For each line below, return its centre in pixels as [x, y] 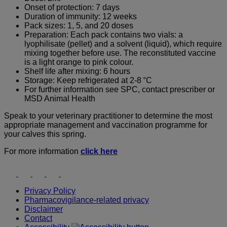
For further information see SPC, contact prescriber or [120, 89]
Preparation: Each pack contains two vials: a [104, 34]
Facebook [50, 168]
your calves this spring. [45, 134]
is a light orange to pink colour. [79, 62]
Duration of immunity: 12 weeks [81, 16]
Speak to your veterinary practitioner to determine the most [108, 116]
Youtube [18, 168]
